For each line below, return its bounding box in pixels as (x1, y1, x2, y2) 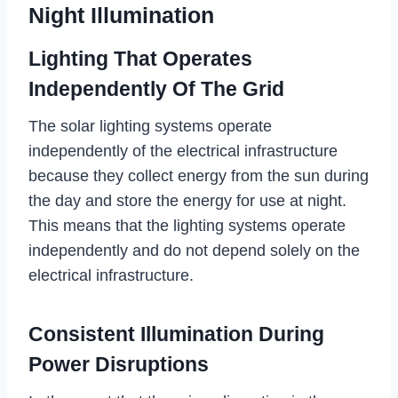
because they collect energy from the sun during (28, 167, 369, 186)
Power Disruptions (28, 352, 209, 376)
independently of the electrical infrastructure (28, 142, 338, 161)
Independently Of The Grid (28, 76, 284, 100)
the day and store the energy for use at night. (28, 192, 346, 211)
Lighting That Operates (28, 46, 252, 70)
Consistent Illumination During (28, 322, 324, 346)
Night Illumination (28, 3, 214, 28)
